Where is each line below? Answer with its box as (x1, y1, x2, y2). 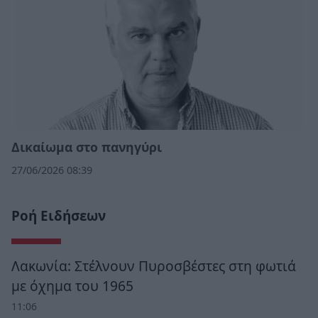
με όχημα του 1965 (11, 276, 133, 296)
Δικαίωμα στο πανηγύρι (11, 138, 162, 156)
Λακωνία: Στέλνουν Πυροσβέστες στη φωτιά (11, 256, 296, 276)
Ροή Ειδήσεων (11, 207, 106, 226)
